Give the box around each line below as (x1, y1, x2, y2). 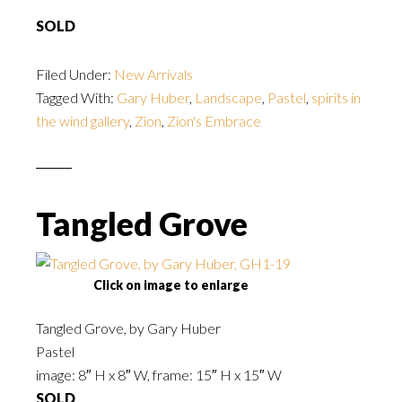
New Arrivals (114, 66, 193, 83)
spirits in (311, 89, 361, 106)
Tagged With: (36, 89, 117, 106)
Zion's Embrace (167, 112, 261, 129)
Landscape (195, 89, 262, 106)
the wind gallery (36, 112, 129, 129)
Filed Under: (36, 66, 114, 83)
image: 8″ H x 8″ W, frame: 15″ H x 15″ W (36, 366, 282, 383)
